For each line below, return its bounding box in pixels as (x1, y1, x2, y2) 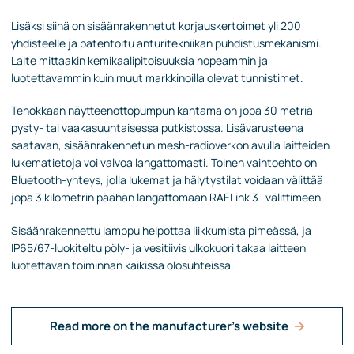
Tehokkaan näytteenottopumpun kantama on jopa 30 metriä (11, 103, 313, 119)
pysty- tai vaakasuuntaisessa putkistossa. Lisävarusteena (11, 120, 303, 136)
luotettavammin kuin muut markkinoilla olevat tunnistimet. (11, 70, 303, 85)
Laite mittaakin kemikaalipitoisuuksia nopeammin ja (11, 52, 268, 68)
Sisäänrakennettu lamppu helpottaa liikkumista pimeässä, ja (11, 222, 311, 238)
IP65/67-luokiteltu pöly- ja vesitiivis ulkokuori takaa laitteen (11, 239, 306, 255)
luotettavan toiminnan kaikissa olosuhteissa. (11, 257, 234, 273)
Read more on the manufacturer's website (50, 317, 288, 334)
